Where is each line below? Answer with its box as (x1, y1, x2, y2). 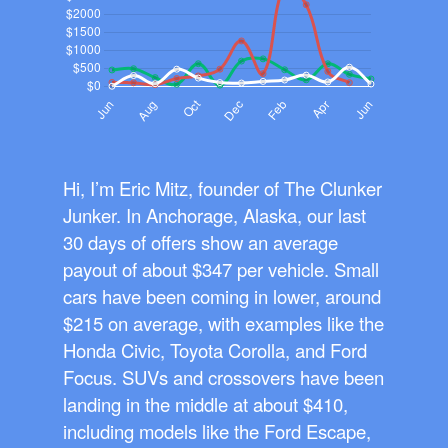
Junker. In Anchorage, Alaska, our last (63, 202, 366, 229)
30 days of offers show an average (63, 229, 338, 256)
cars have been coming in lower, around (63, 283, 381, 310)
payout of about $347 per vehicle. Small (63, 256, 379, 283)
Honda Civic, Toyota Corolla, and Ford (63, 337, 367, 364)
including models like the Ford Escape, (63, 418, 371, 445)
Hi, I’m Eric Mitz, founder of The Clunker (63, 175, 382, 202)
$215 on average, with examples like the (63, 310, 384, 337)
